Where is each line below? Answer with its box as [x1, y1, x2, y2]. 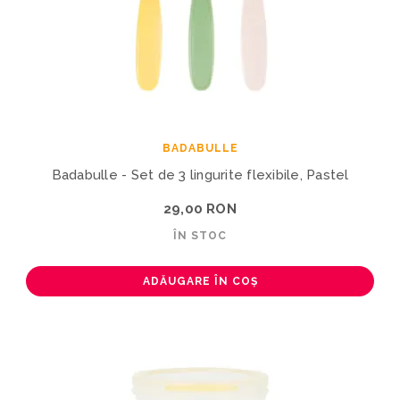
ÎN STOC [173, 229, 227, 242]
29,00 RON [163, 200, 237, 217]
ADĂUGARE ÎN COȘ [142, 274, 258, 287]
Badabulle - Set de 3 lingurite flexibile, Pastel [51, 166, 349, 183]
